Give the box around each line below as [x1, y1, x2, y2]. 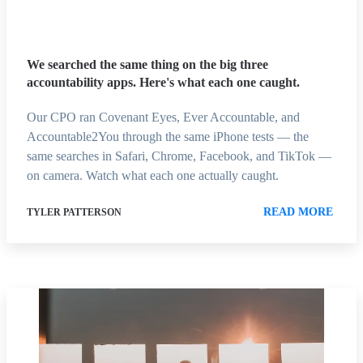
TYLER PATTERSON [27, 206, 122, 218]
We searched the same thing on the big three [27, 57, 268, 71]
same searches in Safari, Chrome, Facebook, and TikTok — [27, 148, 331, 163]
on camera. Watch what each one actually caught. [27, 168, 279, 182]
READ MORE [263, 205, 333, 218]
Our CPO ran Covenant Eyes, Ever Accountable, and [27, 109, 300, 124]
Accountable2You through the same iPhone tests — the [27, 129, 309, 143]
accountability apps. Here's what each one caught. [27, 75, 300, 89]
